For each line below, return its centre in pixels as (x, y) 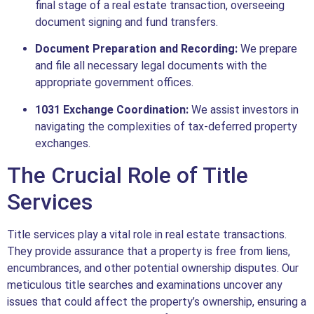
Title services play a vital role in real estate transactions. (147, 234)
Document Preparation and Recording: (136, 49)
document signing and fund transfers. (127, 22)
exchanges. (63, 143)
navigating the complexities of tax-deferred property (166, 126)
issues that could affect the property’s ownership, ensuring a (157, 301)
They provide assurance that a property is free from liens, (149, 251)
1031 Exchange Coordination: (112, 109)
